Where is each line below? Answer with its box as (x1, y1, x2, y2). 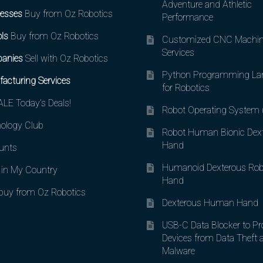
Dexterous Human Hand (162, 197, 259, 208)
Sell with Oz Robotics (22, 52, 108, 64)
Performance (162, 11, 214, 23)
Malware (162, 245, 195, 257)
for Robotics (162, 82, 210, 93)
